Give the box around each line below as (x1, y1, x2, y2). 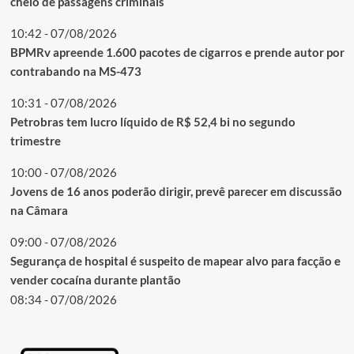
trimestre (9, 133, 61, 148)
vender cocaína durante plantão (9, 272, 181, 287)
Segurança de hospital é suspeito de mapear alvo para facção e (9, 253, 341, 268)
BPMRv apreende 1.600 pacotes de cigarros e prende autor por (9, 44, 345, 59)
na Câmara (9, 202, 68, 217)
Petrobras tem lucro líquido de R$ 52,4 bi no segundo (9, 114, 296, 129)
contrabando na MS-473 (9, 63, 141, 78)
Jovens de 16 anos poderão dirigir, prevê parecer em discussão (9, 183, 342, 198)
